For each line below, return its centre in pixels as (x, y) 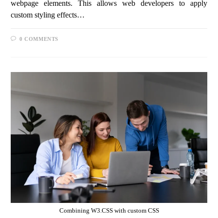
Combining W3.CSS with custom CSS (109, 211)
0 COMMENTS (39, 39)
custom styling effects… (48, 15)
